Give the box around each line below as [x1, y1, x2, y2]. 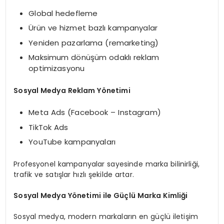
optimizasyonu [28, 63, 85, 74]
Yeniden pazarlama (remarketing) [28, 37, 159, 48]
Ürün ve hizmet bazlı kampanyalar [28, 22, 158, 33]
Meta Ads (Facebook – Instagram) [28, 107, 161, 118]
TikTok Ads [28, 121, 68, 132]
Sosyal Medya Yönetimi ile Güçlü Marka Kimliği [13, 190, 188, 200]
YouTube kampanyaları [28, 136, 115, 147]
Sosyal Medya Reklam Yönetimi [13, 85, 130, 95]
